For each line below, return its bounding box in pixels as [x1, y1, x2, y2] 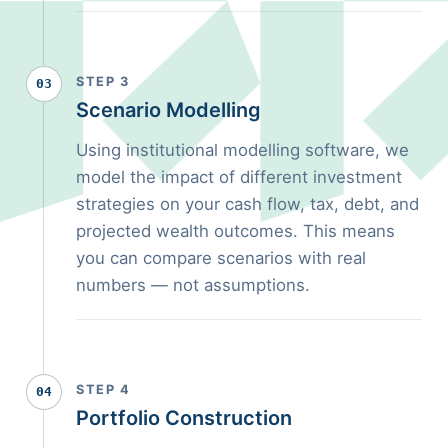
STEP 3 [76, 73, 129, 89]
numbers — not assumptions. [76, 274, 310, 295]
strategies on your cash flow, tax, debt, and [76, 193, 419, 214]
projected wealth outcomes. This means [76, 220, 395, 241]
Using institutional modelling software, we [76, 139, 409, 160]
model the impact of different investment [76, 166, 402, 187]
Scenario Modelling [76, 97, 261, 122]
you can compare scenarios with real [76, 247, 366, 268]
